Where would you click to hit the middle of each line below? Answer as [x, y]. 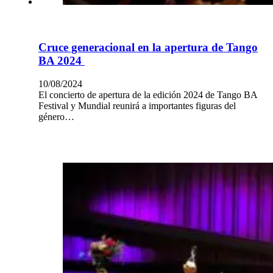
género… [56, 117]
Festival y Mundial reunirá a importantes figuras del [137, 106]
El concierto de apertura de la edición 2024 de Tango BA [148, 95]
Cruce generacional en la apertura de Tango [148, 47]
